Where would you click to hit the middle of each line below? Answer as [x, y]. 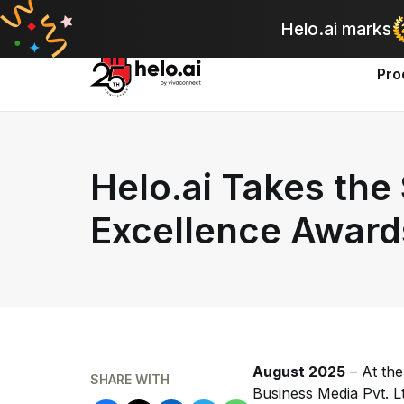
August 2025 [299, 372]
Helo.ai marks [336, 29]
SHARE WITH [130, 379]
